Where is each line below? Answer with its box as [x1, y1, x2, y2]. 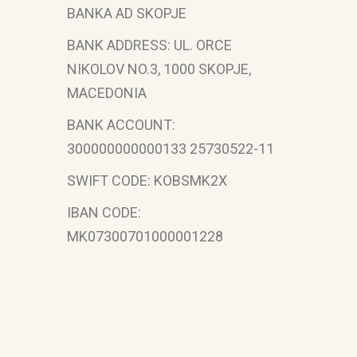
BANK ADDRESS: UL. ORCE [67, 37, 232, 53]
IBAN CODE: [67, 204, 141, 221]
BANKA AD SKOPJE [67, 5, 186, 22]
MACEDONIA [67, 84, 147, 101]
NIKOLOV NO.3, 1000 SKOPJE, [67, 61, 251, 77]
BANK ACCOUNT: [67, 116, 175, 133]
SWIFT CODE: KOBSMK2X [67, 172, 227, 189]
